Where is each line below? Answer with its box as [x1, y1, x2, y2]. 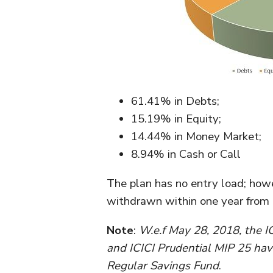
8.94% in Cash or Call [131, 146, 241, 162]
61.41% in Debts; [131, 93, 219, 109]
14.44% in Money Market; [131, 129, 261, 144]
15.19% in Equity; [131, 111, 221, 127]
